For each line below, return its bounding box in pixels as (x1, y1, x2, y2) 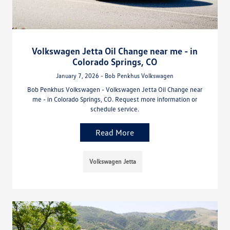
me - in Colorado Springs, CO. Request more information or (32, 95, 198, 104)
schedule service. (90, 105, 140, 113)
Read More (95, 127, 135, 138)
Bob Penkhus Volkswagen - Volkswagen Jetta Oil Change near (27, 85, 203, 94)
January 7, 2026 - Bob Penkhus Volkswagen (56, 72, 174, 80)
